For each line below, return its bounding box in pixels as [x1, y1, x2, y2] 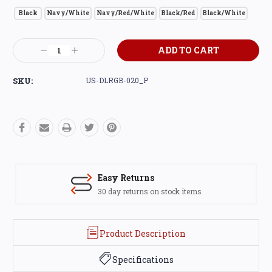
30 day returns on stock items [97, 186, 202, 196]
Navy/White [47, 8, 89, 17]
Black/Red [161, 8, 195, 17]
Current [13, 36, 47, 48]
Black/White [203, 8, 245, 17]
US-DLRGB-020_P [86, 75, 148, 85]
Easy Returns [97, 171, 154, 183]
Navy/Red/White [97, 8, 154, 17]
